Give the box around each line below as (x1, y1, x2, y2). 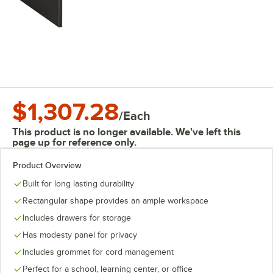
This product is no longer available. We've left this (12, 126, 241, 138)
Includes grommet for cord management (23, 247, 174, 257)
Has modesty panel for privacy (23, 230, 137, 239)
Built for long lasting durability (23, 179, 134, 188)
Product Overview (13, 160, 82, 170)
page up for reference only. (12, 136, 136, 148)
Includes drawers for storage (23, 213, 131, 222)
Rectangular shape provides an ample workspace (23, 196, 208, 205)
